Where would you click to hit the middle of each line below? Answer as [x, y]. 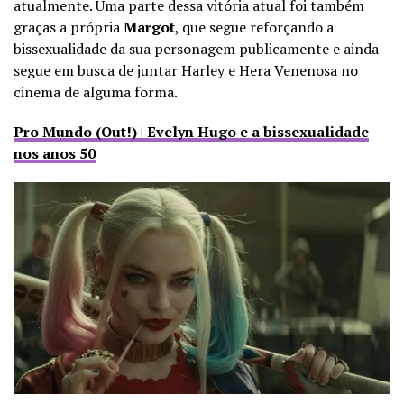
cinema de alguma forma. [96, 92]
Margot [149, 28]
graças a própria [69, 28]
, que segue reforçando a [254, 28]
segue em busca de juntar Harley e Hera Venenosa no [186, 71]
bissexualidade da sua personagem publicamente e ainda [196, 49]
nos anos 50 [55, 154]
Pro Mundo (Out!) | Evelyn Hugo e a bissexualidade [191, 132]
